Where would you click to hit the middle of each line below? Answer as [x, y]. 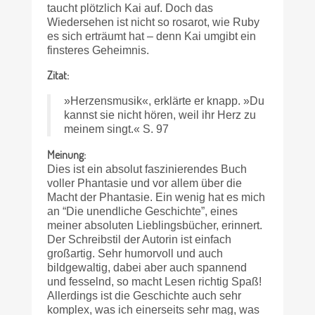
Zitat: [58, 75]
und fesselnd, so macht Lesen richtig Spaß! [155, 282]
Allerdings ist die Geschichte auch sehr [144, 296]
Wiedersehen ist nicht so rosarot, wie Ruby [154, 22]
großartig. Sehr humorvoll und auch [135, 254]
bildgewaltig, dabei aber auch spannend [147, 268]
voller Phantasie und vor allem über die [145, 184]
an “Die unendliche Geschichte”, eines [143, 212]
